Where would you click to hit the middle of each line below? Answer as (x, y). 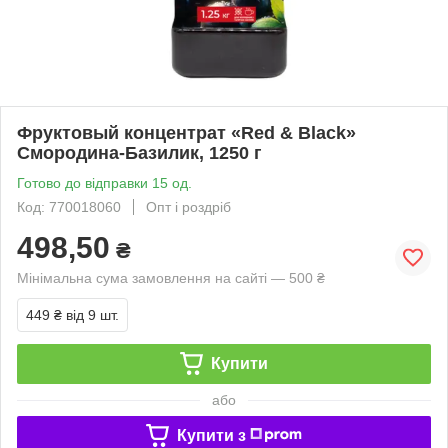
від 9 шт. (92, 314)
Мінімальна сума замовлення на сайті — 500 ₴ (171, 277)
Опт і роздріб (188, 206)
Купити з (211, 435)
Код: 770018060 (69, 206)
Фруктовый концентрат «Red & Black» (186, 132)
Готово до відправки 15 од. (104, 182)
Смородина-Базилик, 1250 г (139, 152)
